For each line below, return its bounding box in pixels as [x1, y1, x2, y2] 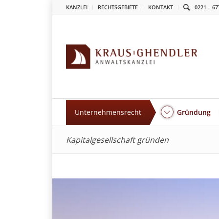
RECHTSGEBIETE [98, 3, 138, 11]
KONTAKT [148, 3, 174, 11]
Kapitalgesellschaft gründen [66, 134, 169, 145]
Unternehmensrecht [75, 108, 142, 117]
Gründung [177, 108, 211, 117]
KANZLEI [66, 3, 88, 11]
